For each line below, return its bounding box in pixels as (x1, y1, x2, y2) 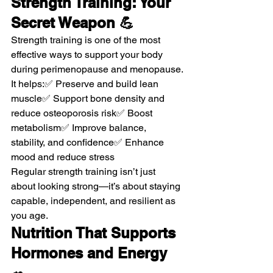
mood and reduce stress (11, 151, 115, 163)
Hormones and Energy (11, 244, 171, 261)
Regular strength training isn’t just (11, 166, 158, 177)
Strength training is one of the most (11, 34, 163, 46)
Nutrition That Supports (11, 224, 180, 241)
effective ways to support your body (11, 49, 165, 60)
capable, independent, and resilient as (11, 195, 178, 207)
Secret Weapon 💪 (11, 14, 134, 31)
